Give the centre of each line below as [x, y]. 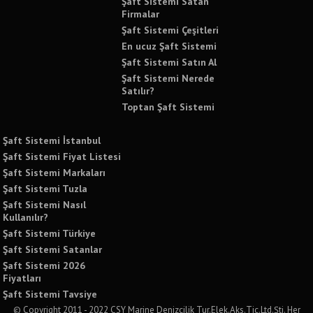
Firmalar [141, 14]
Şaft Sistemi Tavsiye [50, 294]
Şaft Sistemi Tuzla [45, 188]
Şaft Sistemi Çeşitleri [170, 30]
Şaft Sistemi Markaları [54, 172]
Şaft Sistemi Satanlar [53, 249]
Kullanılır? [26, 217]
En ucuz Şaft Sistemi [169, 46]
